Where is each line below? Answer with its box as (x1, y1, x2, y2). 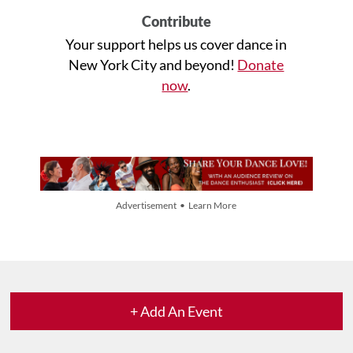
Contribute (141, 12, 211, 30)
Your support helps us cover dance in (65, 35, 288, 53)
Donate (237, 55, 284, 73)
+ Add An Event (129, 302, 223, 320)
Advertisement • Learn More (116, 199, 237, 211)
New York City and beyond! (69, 55, 238, 73)
